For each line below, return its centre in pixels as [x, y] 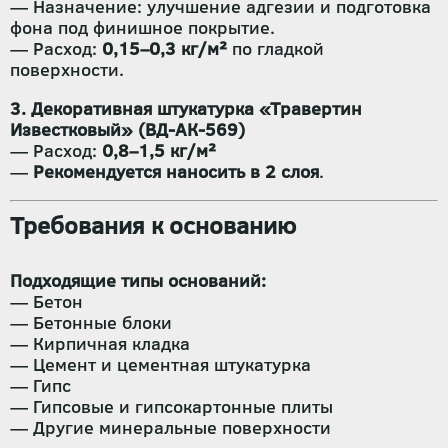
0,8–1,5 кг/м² [159, 150]
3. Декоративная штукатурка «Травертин [186, 108]
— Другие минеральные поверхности [170, 427]
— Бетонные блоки [91, 322]
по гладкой [275, 48]
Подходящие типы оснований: [138, 280]
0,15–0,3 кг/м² [164, 48]
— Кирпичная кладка [100, 343]
